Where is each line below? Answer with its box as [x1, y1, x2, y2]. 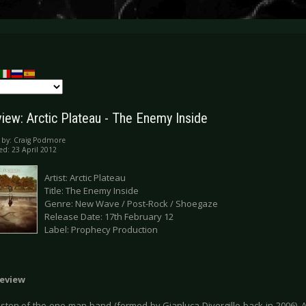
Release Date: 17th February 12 [44, 210, 173, 223]
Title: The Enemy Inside [44, 184, 139, 197]
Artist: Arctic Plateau [44, 171, 126, 184]
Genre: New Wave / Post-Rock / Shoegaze [44, 197, 218, 210]
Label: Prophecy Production [44, 223, 158, 236]
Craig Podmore [14, 135, 66, 145]
